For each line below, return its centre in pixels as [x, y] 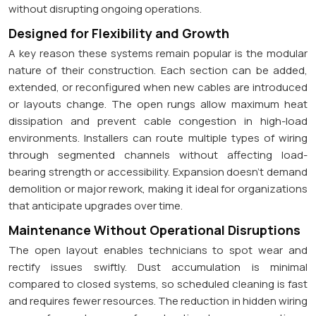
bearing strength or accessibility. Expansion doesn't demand [158, 171]
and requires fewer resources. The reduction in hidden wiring [158, 300]
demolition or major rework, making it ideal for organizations [158, 188]
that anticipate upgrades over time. [96, 205]
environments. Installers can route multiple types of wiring [158, 138]
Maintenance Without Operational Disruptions [154, 230]
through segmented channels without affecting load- [158, 154]
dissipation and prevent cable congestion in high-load [158, 121]
